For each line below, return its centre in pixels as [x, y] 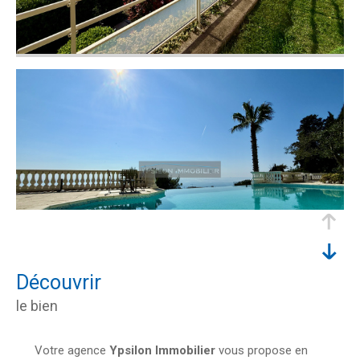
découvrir [65, 282]
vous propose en [261, 350]
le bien [37, 305]
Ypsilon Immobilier [162, 350]
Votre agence [72, 350]
